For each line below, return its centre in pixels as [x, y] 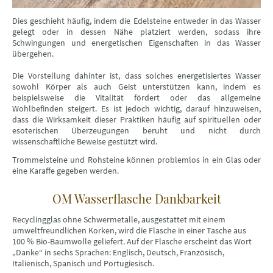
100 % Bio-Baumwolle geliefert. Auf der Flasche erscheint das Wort [132, 242]
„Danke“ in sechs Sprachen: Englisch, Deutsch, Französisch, [118, 253]
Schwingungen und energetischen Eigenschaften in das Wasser [136, 43]
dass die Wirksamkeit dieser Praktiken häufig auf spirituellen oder [136, 120]
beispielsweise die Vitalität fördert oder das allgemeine [136, 98]
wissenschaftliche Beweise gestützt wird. [85, 142]
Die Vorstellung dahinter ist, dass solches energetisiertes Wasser [136, 76]
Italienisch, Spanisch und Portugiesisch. [83, 264]
